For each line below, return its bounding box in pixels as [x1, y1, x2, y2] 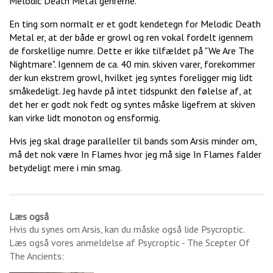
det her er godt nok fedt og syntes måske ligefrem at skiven [9, 98, 255, 111]
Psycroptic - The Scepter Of [138, 236, 250, 249]
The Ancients [9, 250, 62, 263]
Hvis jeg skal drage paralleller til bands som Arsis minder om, [9, 135, 257, 147]
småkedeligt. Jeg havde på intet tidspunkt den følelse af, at [9, 85, 252, 97]
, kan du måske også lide [101, 223, 201, 236]
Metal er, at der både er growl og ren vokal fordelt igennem [9, 31, 253, 44]
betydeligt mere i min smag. [9, 161, 122, 174]
